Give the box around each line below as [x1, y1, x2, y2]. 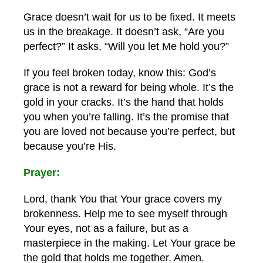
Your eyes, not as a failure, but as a [23, 222, 188, 234]
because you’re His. [23, 140, 116, 152]
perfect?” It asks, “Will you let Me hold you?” [23, 41, 229, 52]
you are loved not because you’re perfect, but [23, 126, 235, 137]
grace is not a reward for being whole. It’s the [23, 82, 234, 93]
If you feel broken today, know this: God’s [23, 67, 216, 79]
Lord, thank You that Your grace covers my [23, 193, 222, 205]
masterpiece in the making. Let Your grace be [23, 237, 235, 249]
